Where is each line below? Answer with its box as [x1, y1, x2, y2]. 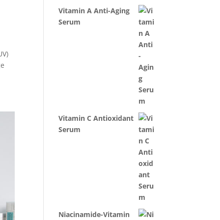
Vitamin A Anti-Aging [58, 6, 130, 15]
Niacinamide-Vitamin [58, 210, 130, 219]
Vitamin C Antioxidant [58, 113, 134, 123]
